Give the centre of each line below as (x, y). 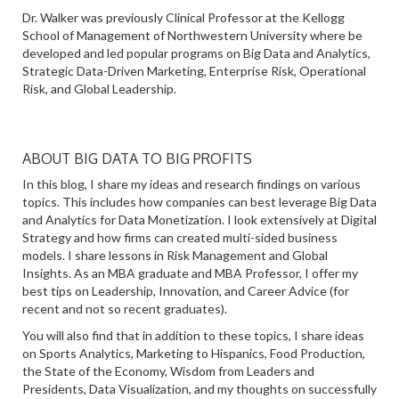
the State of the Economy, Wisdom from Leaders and (168, 371)
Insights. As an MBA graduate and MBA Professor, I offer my (190, 273)
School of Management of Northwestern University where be (192, 35)
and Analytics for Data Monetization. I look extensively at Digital (199, 220)
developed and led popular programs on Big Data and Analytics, (196, 53)
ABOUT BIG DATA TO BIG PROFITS (137, 159)
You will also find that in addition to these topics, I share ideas (193, 335)
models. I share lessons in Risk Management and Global (175, 255)
